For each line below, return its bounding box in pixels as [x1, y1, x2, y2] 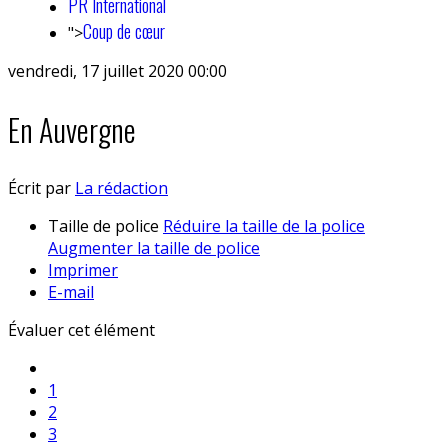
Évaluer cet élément [8, 318, 155, 341]
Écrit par [8, 176, 75, 199]
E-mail [48, 280, 94, 303]
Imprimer [48, 258, 118, 281]
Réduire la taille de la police [163, 214, 365, 237]
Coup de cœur [83, 18, 165, 44]
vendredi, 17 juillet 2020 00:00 [8, 60, 227, 82]
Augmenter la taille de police [48, 236, 260, 259]
